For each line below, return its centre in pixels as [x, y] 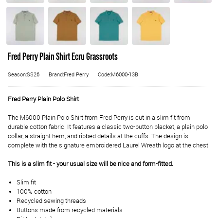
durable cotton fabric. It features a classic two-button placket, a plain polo [108, 127]
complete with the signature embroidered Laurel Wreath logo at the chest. [109, 145]
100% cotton [34, 192]
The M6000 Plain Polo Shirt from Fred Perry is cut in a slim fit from [99, 117]
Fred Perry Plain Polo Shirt [43, 99]
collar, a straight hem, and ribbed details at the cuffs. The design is [98, 136]
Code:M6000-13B [118, 74]
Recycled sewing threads [51, 201]
